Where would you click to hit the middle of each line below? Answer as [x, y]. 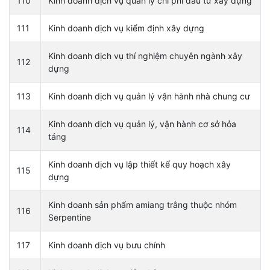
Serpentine [70, 217]
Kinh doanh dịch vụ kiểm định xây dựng [126, 28]
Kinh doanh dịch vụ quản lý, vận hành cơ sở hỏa [142, 124]
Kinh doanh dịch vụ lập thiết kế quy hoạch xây [140, 164]
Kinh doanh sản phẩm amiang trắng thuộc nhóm [143, 204]
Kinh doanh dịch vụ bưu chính [107, 245]
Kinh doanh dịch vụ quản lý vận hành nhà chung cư [149, 96]
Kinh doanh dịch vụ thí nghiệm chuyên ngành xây [145, 55]
